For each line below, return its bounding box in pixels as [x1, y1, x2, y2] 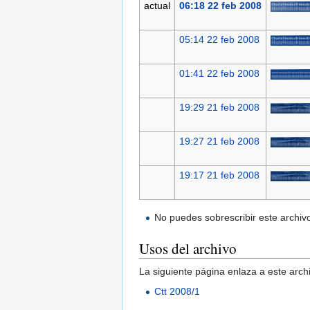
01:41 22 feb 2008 [179, 68, 259, 80]
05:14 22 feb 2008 [179, 34, 259, 46]
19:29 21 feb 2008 [179, 102, 259, 113]
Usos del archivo [139, 239, 237, 259]
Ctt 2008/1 [154, 286, 201, 298]
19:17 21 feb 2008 [179, 170, 259, 181]
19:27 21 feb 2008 [179, 136, 259, 147]
